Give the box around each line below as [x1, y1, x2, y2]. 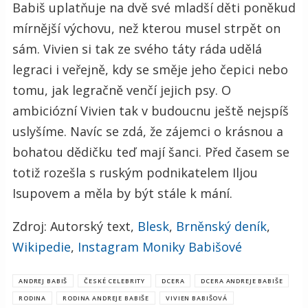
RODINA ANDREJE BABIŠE [63, 293, 150, 302]
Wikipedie [12, 238, 71, 255]
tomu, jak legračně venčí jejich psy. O [12, 81, 231, 98]
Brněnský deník [176, 217, 267, 234]
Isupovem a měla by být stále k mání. [12, 184, 232, 201]
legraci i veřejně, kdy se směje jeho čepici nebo [12, 60, 288, 78]
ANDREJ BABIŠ [19, 276, 68, 285]
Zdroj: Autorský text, [12, 217, 137, 234]
